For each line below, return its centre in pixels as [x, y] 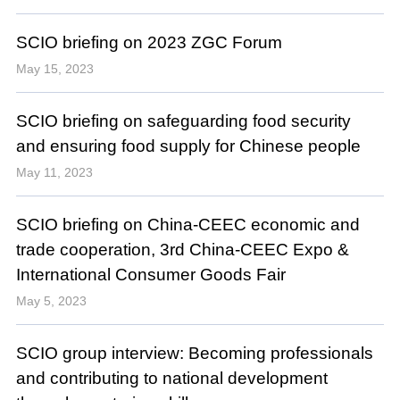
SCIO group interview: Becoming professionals [194, 353]
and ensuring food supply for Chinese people [188, 146]
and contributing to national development [171, 378]
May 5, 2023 [51, 301]
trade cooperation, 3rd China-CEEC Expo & [182, 249]
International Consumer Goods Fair [150, 274]
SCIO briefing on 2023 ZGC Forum [149, 43]
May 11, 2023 [54, 173]
